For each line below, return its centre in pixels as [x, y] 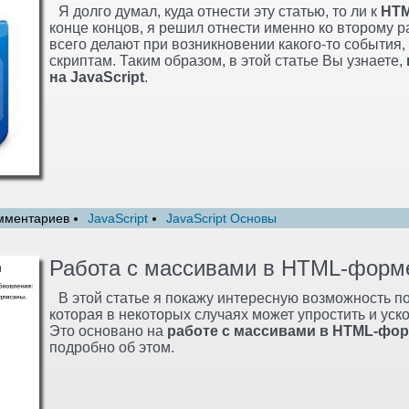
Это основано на [108, 330]
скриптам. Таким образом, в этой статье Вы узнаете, [228, 60]
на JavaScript [97, 77]
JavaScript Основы [221, 218]
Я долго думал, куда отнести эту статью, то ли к [220, 11]
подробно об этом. [112, 347]
